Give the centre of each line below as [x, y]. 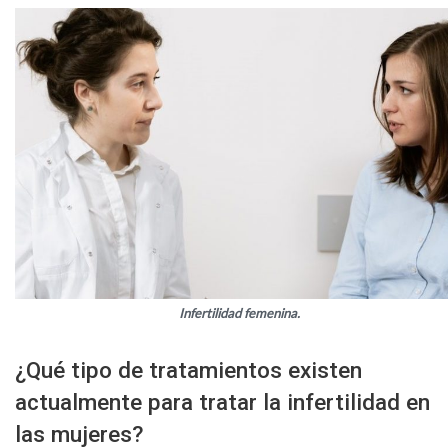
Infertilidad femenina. [239, 313]
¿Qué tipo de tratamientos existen [188, 370]
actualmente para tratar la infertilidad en [222, 402]
